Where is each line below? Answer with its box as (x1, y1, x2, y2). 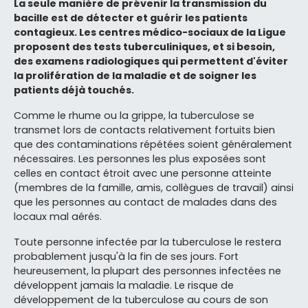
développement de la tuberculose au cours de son (14, 292, 268, 307)
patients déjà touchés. (14, 82, 134, 97)
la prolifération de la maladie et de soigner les (14, 68, 256, 82)
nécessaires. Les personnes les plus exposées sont (14, 151, 266, 166)
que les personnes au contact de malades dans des (14, 195, 277, 209)
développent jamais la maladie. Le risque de (14, 278, 234, 292)
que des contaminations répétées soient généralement (14, 137, 292, 151)
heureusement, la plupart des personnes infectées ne (14, 263, 281, 278)
